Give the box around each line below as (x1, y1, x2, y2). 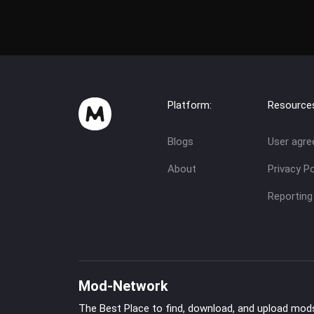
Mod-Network (78, 278, 168, 295)
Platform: (167, 99, 212, 112)
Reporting (267, 190, 313, 203)
